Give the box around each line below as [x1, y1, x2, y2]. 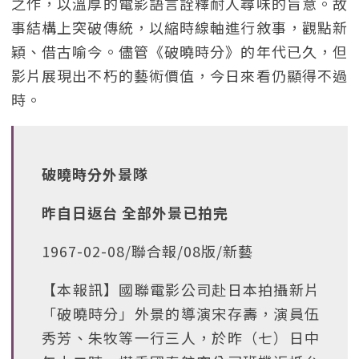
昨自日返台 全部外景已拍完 [42, 202, 228, 223]
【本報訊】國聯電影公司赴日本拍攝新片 [42, 279, 320, 300]
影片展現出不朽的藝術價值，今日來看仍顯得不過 [11, 65, 348, 86]
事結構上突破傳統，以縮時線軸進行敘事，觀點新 [11, 17, 348, 38]
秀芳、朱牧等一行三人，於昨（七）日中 [42, 327, 320, 348]
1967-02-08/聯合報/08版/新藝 [42, 240, 253, 261]
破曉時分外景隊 [42, 163, 148, 184]
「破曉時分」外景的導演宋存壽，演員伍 [42, 303, 320, 324]
